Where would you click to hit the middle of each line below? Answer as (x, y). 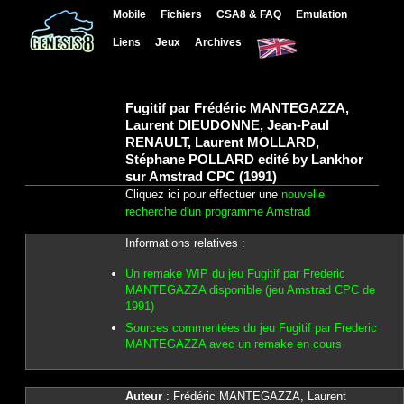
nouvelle (303, 194)
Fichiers (182, 14)
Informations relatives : (185, 243)
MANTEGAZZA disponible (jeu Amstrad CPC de (250, 289)
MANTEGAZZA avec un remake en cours (233, 344)
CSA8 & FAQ (249, 14)
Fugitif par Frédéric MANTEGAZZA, (237, 107)
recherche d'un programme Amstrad (217, 211)
